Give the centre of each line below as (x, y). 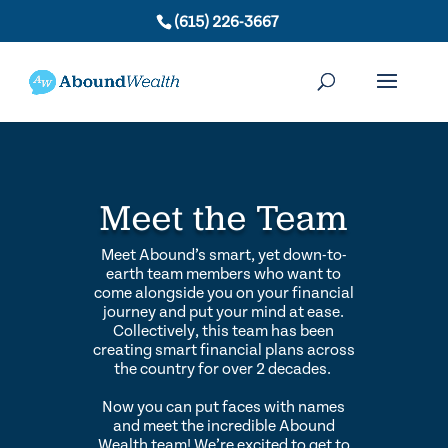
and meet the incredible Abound (223, 426)
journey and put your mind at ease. (224, 312)
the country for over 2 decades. (223, 369)
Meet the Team (223, 217)
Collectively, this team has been (224, 331)
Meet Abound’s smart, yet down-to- (223, 255)
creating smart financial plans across (223, 350)
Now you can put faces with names (224, 407)
